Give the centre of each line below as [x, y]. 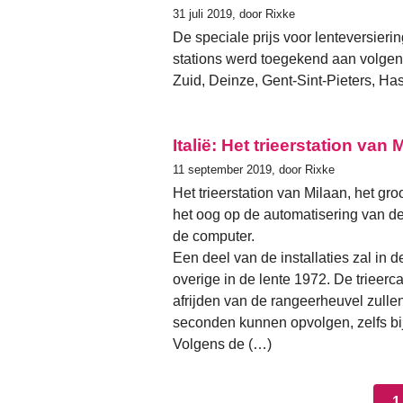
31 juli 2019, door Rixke [234, 14]
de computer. [214, 237]
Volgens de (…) [222, 345]
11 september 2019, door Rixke [254, 170]
